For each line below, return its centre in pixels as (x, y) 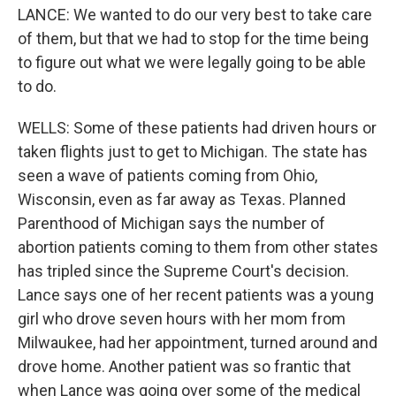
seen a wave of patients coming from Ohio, (168, 175)
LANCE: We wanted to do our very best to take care (195, 15)
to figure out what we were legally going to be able (192, 62)
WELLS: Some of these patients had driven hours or (197, 128)
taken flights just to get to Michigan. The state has (193, 152)
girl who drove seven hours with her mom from (182, 319)
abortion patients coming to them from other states (198, 247)
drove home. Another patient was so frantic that (184, 366)
